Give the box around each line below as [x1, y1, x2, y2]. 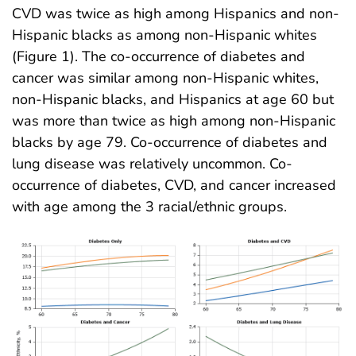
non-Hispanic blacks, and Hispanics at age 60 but [12, 89, 334, 109]
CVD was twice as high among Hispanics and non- [12, 3, 339, 23]
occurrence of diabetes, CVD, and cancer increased [12, 175, 336, 195]
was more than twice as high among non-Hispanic [12, 110, 335, 130]
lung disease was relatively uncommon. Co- [12, 153, 292, 173]
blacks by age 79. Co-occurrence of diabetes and [12, 132, 327, 152]
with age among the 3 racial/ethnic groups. [12, 196, 287, 216]
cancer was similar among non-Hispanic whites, [12, 68, 319, 87]
